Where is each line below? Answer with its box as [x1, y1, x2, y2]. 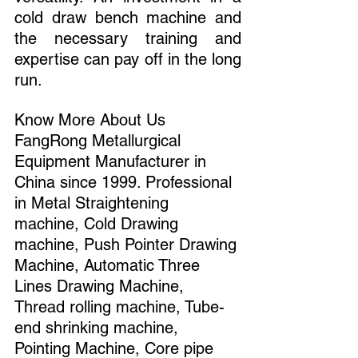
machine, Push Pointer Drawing [14, 234, 241, 254]
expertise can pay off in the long [14, 49, 241, 69]
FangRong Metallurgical [14, 130, 185, 150]
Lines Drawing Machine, [14, 276, 189, 296]
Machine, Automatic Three [14, 255, 205, 275]
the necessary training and [14, 28, 241, 48]
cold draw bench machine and [14, 7, 241, 27]
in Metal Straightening [14, 193, 173, 213]
